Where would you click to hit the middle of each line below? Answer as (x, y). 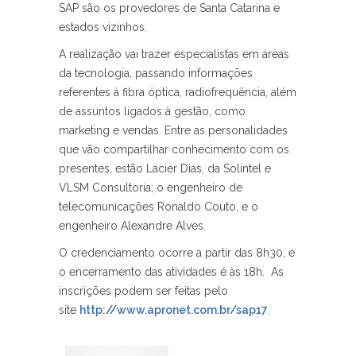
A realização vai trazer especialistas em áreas (174, 54)
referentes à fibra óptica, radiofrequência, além (178, 93)
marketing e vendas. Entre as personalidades (173, 131)
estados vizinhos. (103, 27)
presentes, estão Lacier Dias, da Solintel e (165, 169)
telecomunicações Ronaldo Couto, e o (159, 207)
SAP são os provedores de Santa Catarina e (169, 8)
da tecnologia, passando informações (156, 74)
